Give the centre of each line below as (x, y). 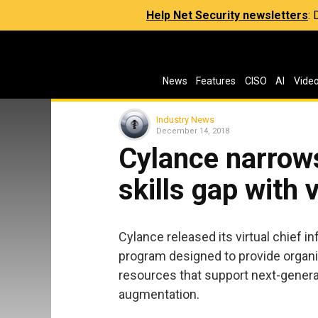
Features (216, 81)
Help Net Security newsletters (227, 15)
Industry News (185, 119)
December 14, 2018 (193, 131)
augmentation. (159, 294)
